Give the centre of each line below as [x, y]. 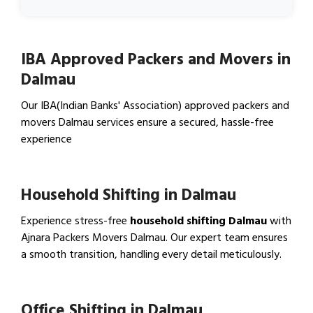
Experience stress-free [75, 220]
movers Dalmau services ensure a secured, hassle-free [147, 122]
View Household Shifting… [99, 287]
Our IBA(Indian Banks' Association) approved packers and [155, 105]
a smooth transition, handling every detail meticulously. [151, 254]
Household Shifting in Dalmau [129, 195]
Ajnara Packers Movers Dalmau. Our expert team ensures [154, 237]
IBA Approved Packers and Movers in [156, 59]
